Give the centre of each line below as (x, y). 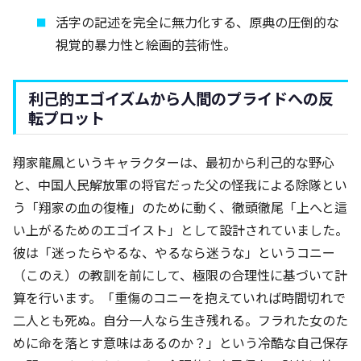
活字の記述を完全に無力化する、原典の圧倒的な (198, 22)
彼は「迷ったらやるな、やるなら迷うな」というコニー (174, 253)
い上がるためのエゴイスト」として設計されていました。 (180, 230)
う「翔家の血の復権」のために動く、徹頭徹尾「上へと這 (180, 207)
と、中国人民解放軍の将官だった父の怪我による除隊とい (180, 185)
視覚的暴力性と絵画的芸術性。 (146, 45)
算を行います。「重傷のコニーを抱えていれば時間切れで (179, 298)
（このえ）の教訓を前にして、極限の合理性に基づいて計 (180, 275)
